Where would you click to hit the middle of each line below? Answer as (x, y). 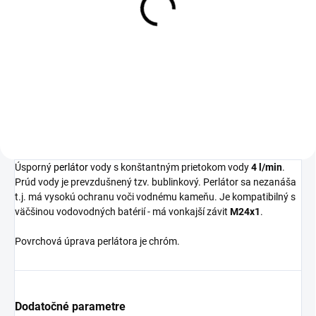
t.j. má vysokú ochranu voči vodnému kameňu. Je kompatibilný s (155, 196)
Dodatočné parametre (70, 306)
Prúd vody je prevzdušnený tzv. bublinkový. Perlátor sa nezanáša (156, 182)
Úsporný (34, 167)
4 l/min (267, 167)
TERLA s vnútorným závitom (87, 13)
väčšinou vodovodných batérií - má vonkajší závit (122, 211)
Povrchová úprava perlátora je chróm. (97, 241)
